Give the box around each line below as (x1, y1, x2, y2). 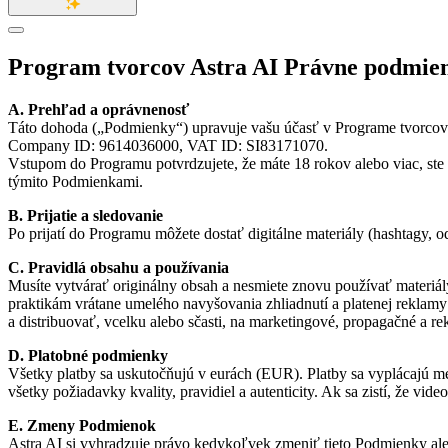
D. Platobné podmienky (8, 346, 168, 364)
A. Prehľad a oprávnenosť (8, 100, 189, 118)
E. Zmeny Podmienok (8, 416, 156, 434)
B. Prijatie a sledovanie (8, 206, 163, 224)
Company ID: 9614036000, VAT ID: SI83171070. (8, 136, 328, 154)
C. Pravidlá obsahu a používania (8, 258, 229, 276)
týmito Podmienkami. (8, 172, 143, 190)
